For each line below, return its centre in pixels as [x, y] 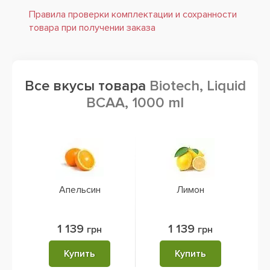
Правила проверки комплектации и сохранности [133, 14]
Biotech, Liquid [197, 86]
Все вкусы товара [87, 86]
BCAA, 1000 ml [135, 103]
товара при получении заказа [92, 28]
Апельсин [80, 190]
